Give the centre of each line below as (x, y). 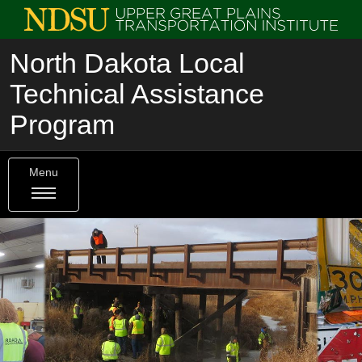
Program (62, 125)
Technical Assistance (137, 94)
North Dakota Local (127, 63)
